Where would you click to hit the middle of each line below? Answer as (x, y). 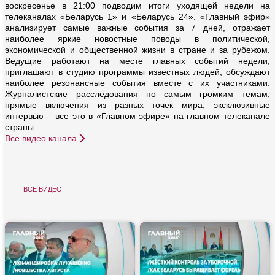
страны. (21, 127)
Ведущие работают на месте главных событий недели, (137, 61)
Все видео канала (41, 138)
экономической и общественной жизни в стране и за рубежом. (137, 50)
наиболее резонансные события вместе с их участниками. (137, 83)
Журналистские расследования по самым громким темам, (137, 94)
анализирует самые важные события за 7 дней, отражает (137, 28)
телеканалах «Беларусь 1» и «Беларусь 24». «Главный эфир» (137, 17)
